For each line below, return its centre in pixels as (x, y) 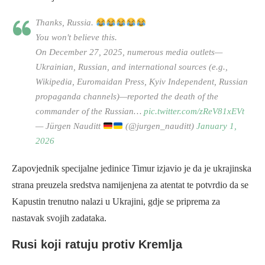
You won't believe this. (76, 38)
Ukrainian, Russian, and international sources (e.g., (132, 67)
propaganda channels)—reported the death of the (127, 97)
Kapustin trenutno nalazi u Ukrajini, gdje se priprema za (116, 202)
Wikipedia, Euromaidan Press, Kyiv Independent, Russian (142, 82)
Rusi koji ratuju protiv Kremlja (97, 245)
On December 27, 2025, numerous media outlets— (129, 52)
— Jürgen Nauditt (69, 126)
